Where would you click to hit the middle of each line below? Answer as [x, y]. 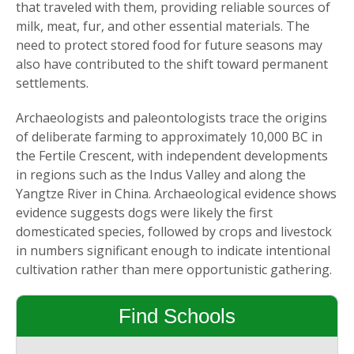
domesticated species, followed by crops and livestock [174, 232]
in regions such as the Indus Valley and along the [161, 175]
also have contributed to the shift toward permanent [172, 64]
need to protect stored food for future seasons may [169, 45]
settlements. [52, 83]
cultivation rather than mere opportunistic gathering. [174, 270]
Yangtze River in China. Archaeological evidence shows [176, 194]
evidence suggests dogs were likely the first [144, 213]
